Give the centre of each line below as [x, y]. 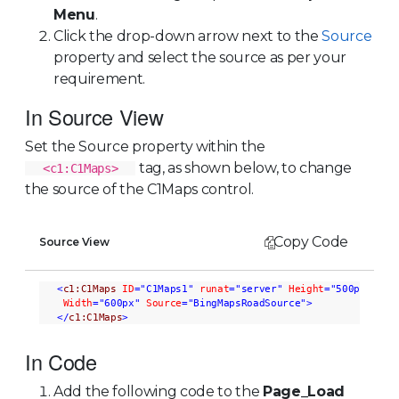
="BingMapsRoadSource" [244, 302]
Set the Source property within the [145, 146]
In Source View [94, 116]
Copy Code [311, 241]
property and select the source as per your [200, 57]
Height [306, 288]
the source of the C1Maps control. [139, 189]
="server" [256, 288]
